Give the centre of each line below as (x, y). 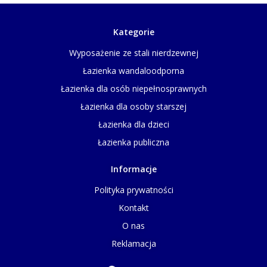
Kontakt (133, 208)
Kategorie (133, 32)
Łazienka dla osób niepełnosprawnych (133, 89)
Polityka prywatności (133, 190)
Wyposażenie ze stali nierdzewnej (133, 53)
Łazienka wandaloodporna (133, 71)
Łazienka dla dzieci (133, 124)
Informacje (133, 169)
